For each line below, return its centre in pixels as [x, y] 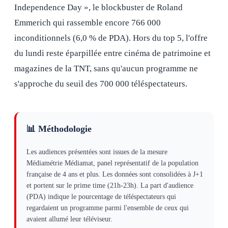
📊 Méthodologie [59, 129]
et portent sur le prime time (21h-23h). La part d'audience [110, 186]
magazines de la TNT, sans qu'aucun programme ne [106, 68]
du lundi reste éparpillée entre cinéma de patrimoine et [112, 53]
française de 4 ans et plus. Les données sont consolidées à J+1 [115, 174]
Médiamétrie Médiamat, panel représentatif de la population [112, 163]
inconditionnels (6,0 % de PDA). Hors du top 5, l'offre [111, 38]
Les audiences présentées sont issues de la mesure [97, 152]
